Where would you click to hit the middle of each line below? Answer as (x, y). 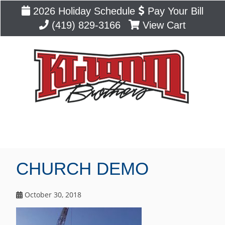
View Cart (163, 25)
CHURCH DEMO (83, 169)
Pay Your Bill (174, 11)
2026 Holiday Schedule (83, 11)
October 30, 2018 (52, 194)
